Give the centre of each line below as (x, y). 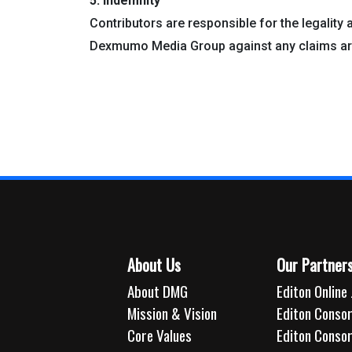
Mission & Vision (172, 313)
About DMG (157, 291)
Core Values (159, 335)
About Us (154, 265)
